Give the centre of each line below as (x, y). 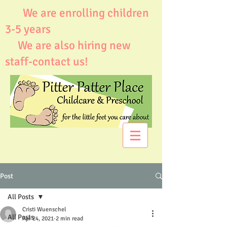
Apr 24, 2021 (38, 219)
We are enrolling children (77, 13)
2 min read (69, 219)
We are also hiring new (68, 45)
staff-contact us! (48, 62)
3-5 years (28, 29)
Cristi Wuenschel (44, 210)
